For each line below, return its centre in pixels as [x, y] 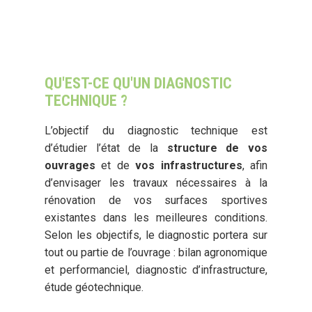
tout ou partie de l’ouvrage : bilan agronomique [156, 252]
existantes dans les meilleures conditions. [156, 217]
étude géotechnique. [94, 287]
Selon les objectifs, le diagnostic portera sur [156, 235]
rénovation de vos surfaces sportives [156, 200]
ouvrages [70, 165]
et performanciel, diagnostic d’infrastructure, [156, 270]
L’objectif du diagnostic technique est [156, 130]
